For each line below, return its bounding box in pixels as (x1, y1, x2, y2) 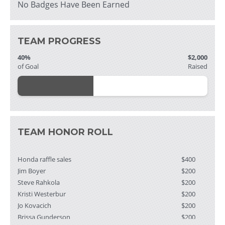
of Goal (18, 62, 39, 71)
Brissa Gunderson (18, 210, 70, 219)
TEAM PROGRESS (18, 36, 101, 47)
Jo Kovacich (18, 199, 51, 208)
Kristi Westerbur (18, 187, 66, 196)
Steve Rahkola (18, 176, 60, 185)
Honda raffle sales (18, 153, 71, 162)
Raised (188, 62, 207, 71)
